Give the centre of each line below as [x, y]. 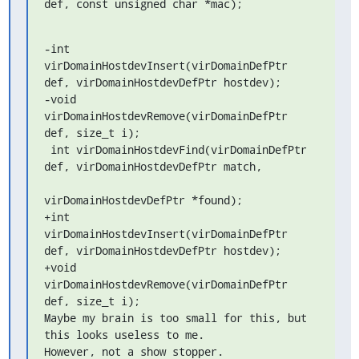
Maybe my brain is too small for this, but [175, 318]
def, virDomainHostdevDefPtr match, [153, 166]
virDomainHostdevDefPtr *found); [143, 200]
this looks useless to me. [124, 335]
